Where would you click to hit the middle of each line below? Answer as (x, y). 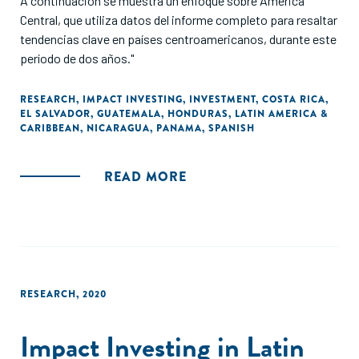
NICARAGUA (118, 128)
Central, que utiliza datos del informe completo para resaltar (179, 20)
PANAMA (179, 128)
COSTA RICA (294, 99)
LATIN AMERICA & (281, 114)
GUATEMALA (129, 114)
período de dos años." (77, 58)
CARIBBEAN (50, 128)
